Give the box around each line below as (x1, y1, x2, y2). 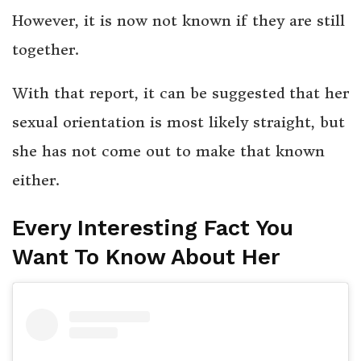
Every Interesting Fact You (12, 214, 293, 241)
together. (12, 40, 79, 60)
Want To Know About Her (12, 243, 280, 270)
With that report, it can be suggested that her (12, 84, 349, 103)
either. (12, 171, 60, 190)
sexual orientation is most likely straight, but (12, 113, 345, 132)
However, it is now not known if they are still (12, 11, 345, 31)
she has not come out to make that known (12, 142, 325, 161)
